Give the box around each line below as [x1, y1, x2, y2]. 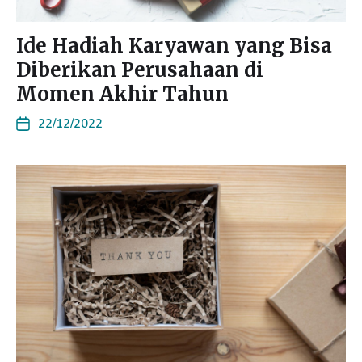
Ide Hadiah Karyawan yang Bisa [16, 33, 332, 58]
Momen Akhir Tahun [16, 82, 229, 107]
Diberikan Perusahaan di [16, 57, 263, 82]
